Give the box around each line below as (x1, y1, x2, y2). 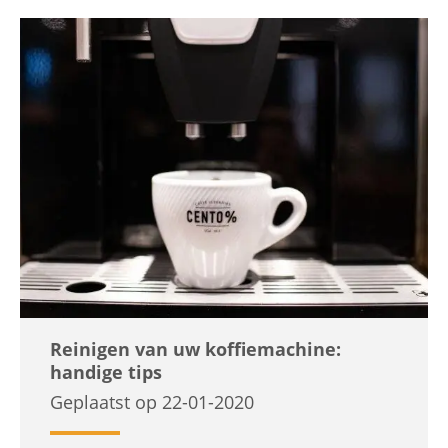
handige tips (50, 360, 162, 384)
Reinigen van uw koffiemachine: (50, 337, 341, 361)
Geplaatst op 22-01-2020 (50, 390, 254, 414)
